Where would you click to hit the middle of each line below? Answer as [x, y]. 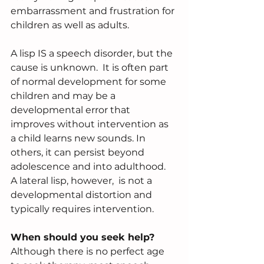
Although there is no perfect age [89, 252]
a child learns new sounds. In [79, 138]
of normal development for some [90, 82]
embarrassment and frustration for [94, 11]
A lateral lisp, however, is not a [82, 181]
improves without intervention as [91, 124]
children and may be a [64, 96]
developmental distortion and [82, 195]
